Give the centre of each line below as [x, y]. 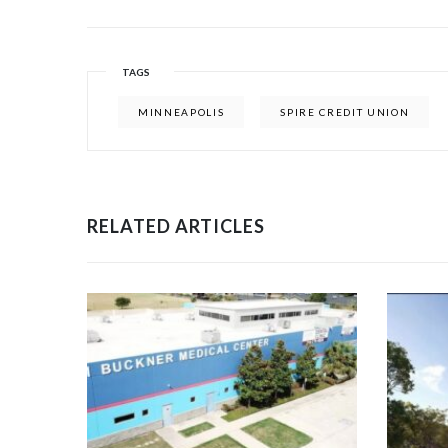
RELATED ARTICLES [176, 225]
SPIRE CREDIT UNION [345, 111]
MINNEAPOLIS [181, 111]
